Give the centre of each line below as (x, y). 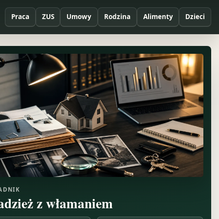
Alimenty (158, 17)
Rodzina (117, 17)
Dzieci (195, 17)
